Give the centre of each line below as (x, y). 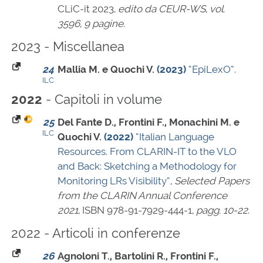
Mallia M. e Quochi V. (106, 70)
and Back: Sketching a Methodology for (147, 166)
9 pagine (104, 24)
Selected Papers (212, 181)
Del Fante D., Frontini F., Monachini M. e (149, 122)
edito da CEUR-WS (162, 9)
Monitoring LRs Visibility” (114, 181)
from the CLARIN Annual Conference (142, 196)
